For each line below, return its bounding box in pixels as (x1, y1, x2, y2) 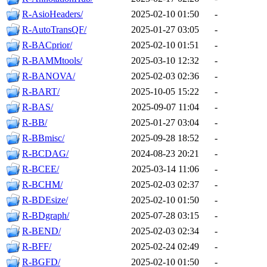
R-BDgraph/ (22, 210, 69, 221)
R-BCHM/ (22, 179, 63, 190)
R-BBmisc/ (22, 133, 64, 144)
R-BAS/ (22, 102, 53, 113)
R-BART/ (22, 86, 60, 97)
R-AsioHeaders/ (22, 9, 83, 20)
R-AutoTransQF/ (22, 24, 86, 35)
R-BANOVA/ (22, 71, 75, 82)
